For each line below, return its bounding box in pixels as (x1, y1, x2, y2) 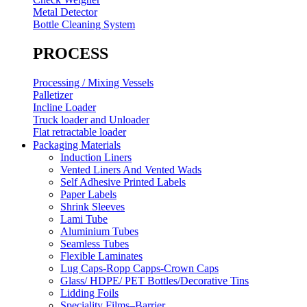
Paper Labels (60, 188, 116, 201)
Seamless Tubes (60, 238, 129, 250)
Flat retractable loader (33, 126, 126, 138)
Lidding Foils (60, 287, 119, 299)
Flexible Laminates (60, 250, 143, 262)
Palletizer (33, 89, 73, 101)
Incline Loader (33, 101, 96, 114)
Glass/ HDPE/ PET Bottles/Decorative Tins (60, 275, 249, 287)
